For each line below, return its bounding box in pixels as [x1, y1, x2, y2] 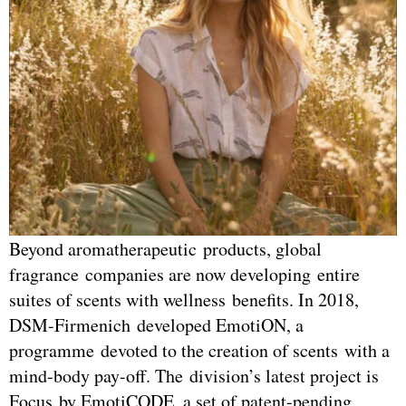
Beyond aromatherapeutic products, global [9, 237, 322, 262]
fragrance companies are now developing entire [9, 262, 360, 287]
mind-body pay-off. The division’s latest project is [9, 363, 379, 389]
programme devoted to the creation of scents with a [9, 338, 390, 363]
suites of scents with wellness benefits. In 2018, [9, 287, 359, 313]
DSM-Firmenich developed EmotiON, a [9, 313, 304, 338]
